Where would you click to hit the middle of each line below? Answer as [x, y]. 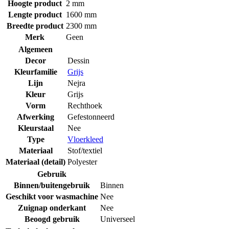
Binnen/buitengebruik [52, 185]
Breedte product [35, 26]
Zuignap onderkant [52, 208]
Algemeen [36, 49]
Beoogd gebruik [52, 219]
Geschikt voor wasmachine [52, 196]
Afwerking [36, 117]
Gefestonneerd [91, 117]
